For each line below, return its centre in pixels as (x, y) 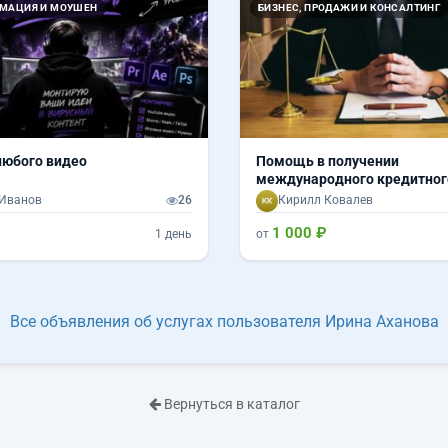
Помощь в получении (327, 160)
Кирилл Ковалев (325, 200)
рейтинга (286, 196)
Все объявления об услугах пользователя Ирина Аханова (224, 321)
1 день (173, 233)
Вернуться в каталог (230, 403)
